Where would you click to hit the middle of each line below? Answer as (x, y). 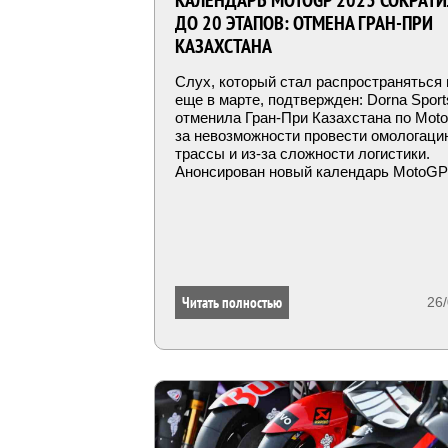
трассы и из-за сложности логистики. (302, 153)
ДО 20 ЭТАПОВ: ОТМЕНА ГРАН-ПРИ (304, 23)
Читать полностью (232, 302)
